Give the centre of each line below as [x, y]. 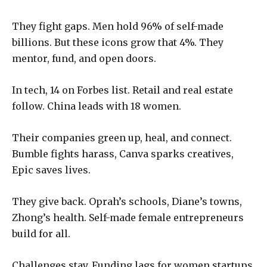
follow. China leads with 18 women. [97, 106]
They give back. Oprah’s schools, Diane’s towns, [127, 202]
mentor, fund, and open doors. [84, 59]
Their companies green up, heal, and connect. [122, 138]
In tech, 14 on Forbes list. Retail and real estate [122, 90]
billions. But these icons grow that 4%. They [118, 43]
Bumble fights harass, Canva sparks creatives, [123, 154]
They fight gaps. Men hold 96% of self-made [118, 27]
